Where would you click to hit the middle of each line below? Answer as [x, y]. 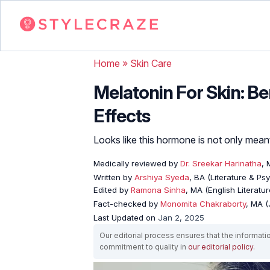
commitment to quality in [144, 246]
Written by [114, 177]
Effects [122, 115]
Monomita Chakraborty [203, 203]
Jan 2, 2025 [181, 217]
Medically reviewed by [136, 163]
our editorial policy [221, 246]
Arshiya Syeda [162, 177]
